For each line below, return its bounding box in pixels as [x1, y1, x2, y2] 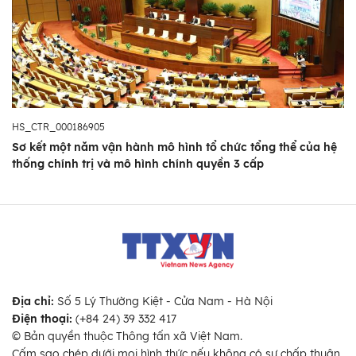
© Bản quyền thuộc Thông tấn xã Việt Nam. [12, 329, 242, 344]
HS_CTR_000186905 [12, 121, 105, 133]
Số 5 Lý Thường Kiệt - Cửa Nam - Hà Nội [54, 294, 273, 309]
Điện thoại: [12, 311, 72, 327]
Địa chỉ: [12, 294, 54, 309]
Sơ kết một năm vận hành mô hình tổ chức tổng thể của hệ [12, 140, 337, 155]
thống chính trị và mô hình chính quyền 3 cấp [12, 157, 264, 172]
